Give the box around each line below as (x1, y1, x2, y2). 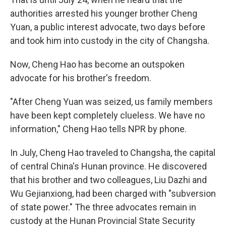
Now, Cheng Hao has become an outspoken (10, 59, 185, 70)
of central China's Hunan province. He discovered (10, 161, 207, 172)
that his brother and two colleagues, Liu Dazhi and (10, 175, 207, 186)
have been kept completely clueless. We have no (10, 110, 205, 121)
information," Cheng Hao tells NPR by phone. (10, 124, 187, 135)
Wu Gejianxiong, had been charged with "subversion (10, 188, 216, 199)
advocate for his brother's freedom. (10, 73, 151, 84)
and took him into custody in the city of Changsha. (10, 35, 209, 46)
